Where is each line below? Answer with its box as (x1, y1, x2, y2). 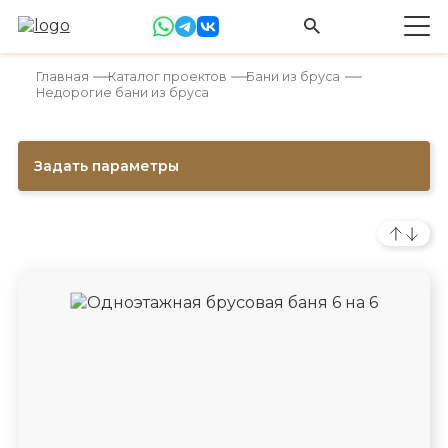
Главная (35, 68, 89, 84)
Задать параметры (33, 156, 179, 175)
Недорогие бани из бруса (35, 84, 209, 100)
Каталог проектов (107, 68, 227, 84)
